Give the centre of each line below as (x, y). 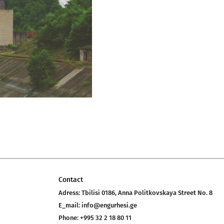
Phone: (69, 218)
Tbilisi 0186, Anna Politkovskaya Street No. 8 (147, 193)
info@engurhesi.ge (109, 205)
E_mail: (70, 205)
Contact (71, 180)
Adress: (70, 193)
